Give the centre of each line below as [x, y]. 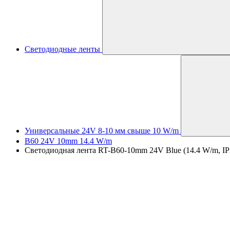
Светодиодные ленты [62, 49]
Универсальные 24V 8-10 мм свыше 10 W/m [102, 131]
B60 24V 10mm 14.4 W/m [68, 141]
